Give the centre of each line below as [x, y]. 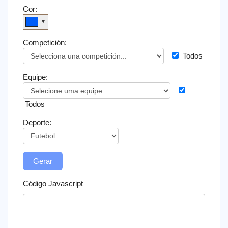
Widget [20, 24]
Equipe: [35, 77]
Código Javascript [53, 183]
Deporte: [37, 122]
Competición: [45, 42]
